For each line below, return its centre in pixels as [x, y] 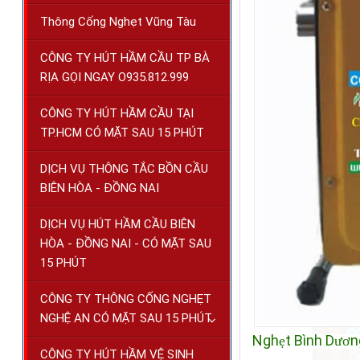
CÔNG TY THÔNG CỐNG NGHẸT [126, 299]
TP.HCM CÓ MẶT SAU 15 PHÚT [122, 133]
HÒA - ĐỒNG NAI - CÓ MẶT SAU [126, 244]
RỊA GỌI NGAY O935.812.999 [115, 78]
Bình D [315, 341]
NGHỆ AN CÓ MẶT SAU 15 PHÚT [126, 319]
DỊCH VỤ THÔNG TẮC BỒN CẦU [124, 169]
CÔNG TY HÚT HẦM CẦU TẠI [117, 114]
